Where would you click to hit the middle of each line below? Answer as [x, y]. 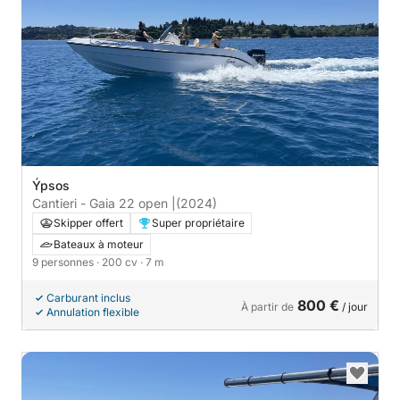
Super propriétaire [198, 222]
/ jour [354, 306]
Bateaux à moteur [99, 244]
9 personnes [64, 262]
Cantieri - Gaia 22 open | [104, 203]
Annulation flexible [93, 312]
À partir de [267, 306]
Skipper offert [88, 222]
